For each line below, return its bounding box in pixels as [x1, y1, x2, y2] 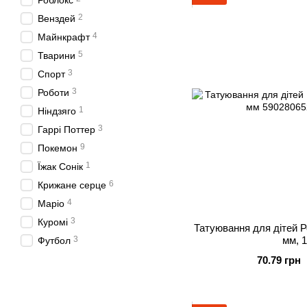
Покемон [38, 143, 77, 153]
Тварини [38, 50, 75, 61]
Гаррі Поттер [38, 124, 95, 135]
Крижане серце [38, 180, 106, 191]
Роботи [38, 87, 69, 98]
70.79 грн [256, 254, 301, 267]
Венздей [38, 13, 75, 24]
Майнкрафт [38, 32, 90, 42]
